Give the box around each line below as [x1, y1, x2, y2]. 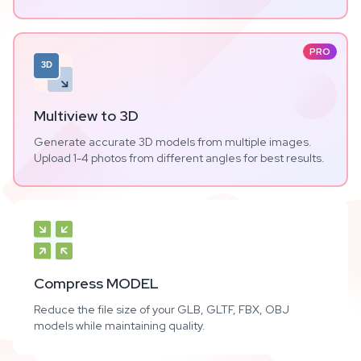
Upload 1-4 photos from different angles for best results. [34, 151, 325, 165]
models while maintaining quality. [34, 318, 205, 333]
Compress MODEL [34, 274, 159, 293]
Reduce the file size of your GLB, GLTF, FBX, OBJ [34, 302, 289, 317]
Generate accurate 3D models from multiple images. [34, 135, 312, 149]
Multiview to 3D [34, 106, 139, 125]
